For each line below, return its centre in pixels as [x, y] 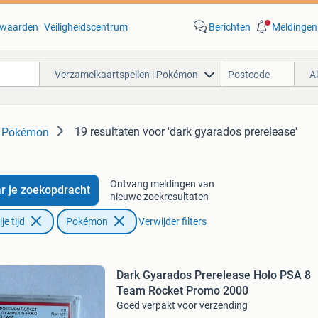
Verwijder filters [172, 221]
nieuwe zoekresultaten [159, 197]
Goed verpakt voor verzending [182, 305]
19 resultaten [107, 132]
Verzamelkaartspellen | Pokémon [126, 74]
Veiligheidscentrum [86, 27]
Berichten [229, 27]
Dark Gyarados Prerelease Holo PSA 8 [213, 275]
